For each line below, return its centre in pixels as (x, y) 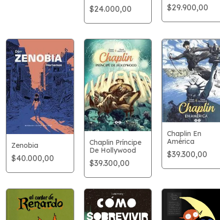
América (180, 141)
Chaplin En (184, 133)
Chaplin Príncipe (115, 142)
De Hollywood (112, 150)
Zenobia (25, 145)
